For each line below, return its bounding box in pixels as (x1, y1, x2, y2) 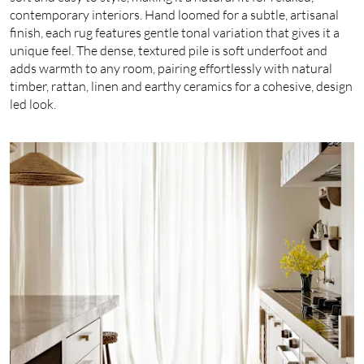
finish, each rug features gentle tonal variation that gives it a (10, 24, 340, 40)
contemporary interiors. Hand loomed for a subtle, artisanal (10, 6, 339, 22)
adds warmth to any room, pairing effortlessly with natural (10, 60, 332, 76)
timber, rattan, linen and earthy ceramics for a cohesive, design (10, 78, 353, 93)
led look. (10, 96, 56, 111)
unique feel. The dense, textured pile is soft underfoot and (10, 42, 327, 58)
